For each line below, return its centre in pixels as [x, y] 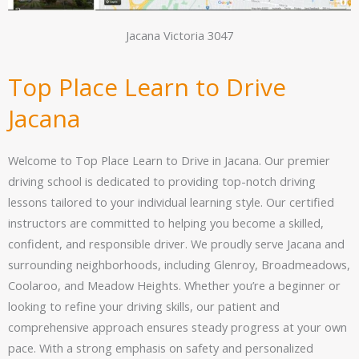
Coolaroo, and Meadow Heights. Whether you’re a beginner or [174, 286]
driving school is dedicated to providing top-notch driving [162, 182]
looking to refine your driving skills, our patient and [144, 307]
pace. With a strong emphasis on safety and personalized [161, 348]
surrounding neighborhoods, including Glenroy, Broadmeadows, [179, 265]
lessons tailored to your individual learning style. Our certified [171, 202]
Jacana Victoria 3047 [179, 36]
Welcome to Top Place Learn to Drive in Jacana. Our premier [169, 161]
